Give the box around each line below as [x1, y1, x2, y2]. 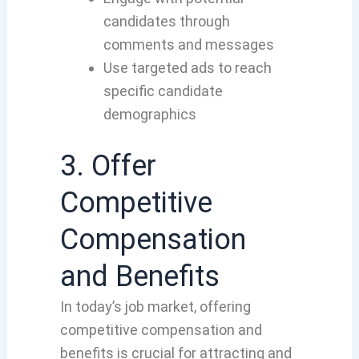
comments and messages [103, 36, 274, 54]
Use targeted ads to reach [103, 59, 272, 77]
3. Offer [59, 149, 156, 184]
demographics [103, 106, 196, 123]
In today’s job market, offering [59, 298, 251, 316]
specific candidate [103, 83, 223, 100]
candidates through [103, 13, 230, 30]
